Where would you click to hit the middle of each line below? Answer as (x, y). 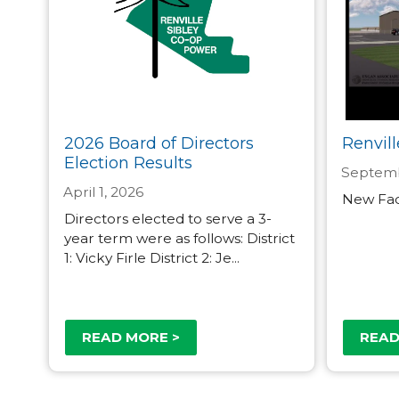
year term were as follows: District (179, 238)
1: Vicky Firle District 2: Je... (151, 257)
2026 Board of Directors (159, 143)
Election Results (128, 163)
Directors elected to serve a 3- (167, 218)
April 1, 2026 (103, 191)
